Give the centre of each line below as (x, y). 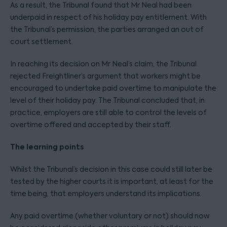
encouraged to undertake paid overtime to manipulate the (113, 88)
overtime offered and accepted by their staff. (91, 125)
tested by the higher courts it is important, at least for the (112, 181)
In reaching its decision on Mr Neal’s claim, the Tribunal (103, 64)
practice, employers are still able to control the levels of (108, 112)
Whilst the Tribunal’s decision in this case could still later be (111, 169)
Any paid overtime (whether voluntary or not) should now (110, 216)
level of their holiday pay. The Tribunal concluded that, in (107, 100)
